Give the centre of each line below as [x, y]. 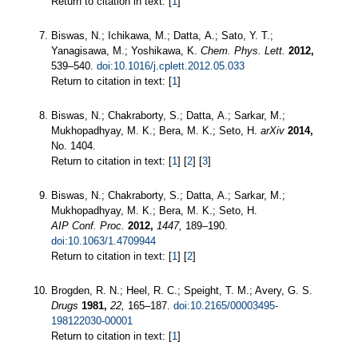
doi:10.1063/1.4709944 [103, 241]
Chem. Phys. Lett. [243, 50]
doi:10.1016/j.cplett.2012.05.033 [171, 66]
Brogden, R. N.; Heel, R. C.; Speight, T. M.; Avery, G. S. [182, 290]
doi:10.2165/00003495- [226, 305]
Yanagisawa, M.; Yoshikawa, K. [126, 50]
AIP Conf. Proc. [88, 225]
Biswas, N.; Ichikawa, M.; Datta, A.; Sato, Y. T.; [162, 35]
